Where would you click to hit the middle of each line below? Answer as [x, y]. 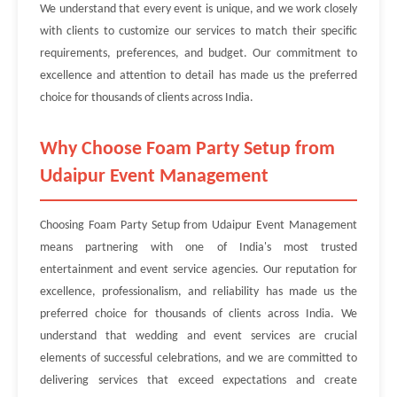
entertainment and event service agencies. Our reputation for [198, 270]
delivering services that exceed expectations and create [198, 381]
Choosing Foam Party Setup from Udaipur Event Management [198, 226]
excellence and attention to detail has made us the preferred [198, 76]
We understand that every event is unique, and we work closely [198, 9]
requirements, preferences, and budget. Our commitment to [198, 54]
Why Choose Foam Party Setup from [187, 149]
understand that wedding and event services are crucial [198, 336]
